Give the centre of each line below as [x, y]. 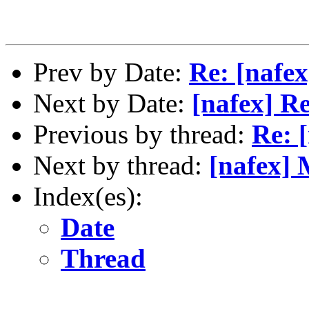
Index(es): [88, 196]
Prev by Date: [111, 72]
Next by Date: [112, 103]
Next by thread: [121, 165]
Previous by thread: [142, 134]
